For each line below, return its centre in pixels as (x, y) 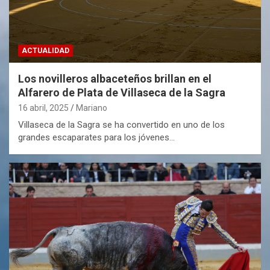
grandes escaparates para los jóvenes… (96, 137)
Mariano (92, 108)
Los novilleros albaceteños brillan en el (115, 78)
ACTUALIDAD (46, 50)
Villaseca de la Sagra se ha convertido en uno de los (121, 124)
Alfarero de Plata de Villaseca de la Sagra (122, 92)
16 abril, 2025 (43, 108)
